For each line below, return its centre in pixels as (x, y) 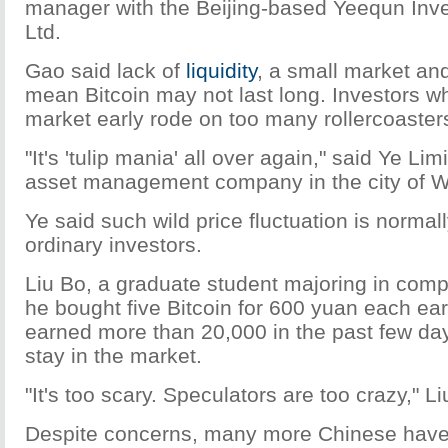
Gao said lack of (105, 70)
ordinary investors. (113, 244)
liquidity (221, 70)
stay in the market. (113, 355)
